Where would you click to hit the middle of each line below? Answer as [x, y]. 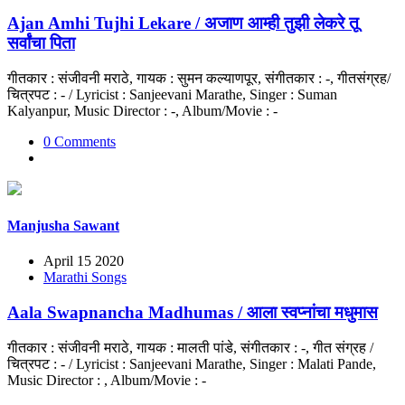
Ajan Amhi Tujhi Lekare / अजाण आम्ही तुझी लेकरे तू [183, 23]
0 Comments [80, 141]
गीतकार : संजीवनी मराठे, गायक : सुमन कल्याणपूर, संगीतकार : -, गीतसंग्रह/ [199, 78]
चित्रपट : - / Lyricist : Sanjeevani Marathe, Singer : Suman [172, 94]
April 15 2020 [84, 261]
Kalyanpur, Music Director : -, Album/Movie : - [142, 110]
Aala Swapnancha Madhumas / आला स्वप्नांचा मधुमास [193, 312]
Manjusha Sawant [63, 225]
